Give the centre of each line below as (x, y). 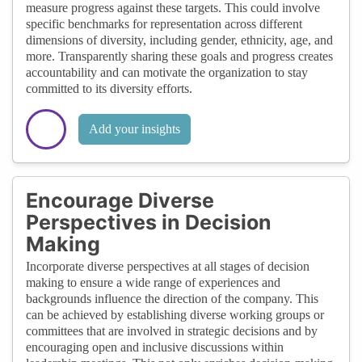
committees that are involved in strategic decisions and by (172, 330)
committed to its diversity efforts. (109, 88)
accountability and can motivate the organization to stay (167, 72)
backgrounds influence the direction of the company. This (172, 298)
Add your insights (135, 128)
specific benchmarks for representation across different (164, 23)
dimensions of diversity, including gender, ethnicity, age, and (179, 40)
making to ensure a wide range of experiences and (153, 282)
